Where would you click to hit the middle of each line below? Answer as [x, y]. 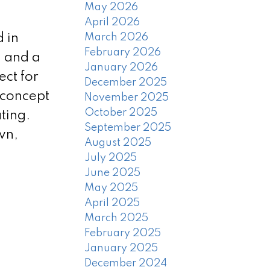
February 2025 [123, 234]
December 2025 [126, 83]
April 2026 [112, 23]
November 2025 [127, 98]
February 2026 [123, 53]
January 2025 [121, 249]
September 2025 [128, 128]
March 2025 [117, 218]
